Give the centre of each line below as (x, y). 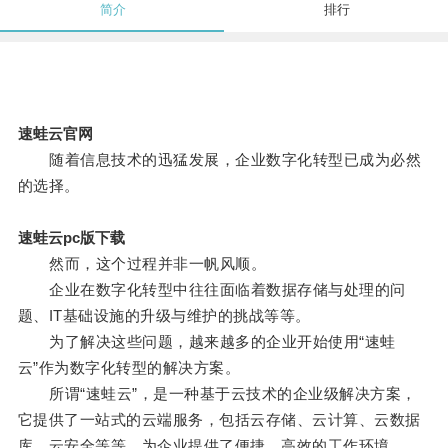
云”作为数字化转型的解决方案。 (129, 368)
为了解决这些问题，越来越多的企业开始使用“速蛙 (206, 342)
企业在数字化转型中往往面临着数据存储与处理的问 (211, 290)
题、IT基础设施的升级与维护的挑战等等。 (164, 316)
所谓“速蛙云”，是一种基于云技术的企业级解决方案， (217, 394)
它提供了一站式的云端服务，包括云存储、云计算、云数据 (219, 420)
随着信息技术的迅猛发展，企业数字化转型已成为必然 (219, 160)
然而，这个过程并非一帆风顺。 (142, 264)
